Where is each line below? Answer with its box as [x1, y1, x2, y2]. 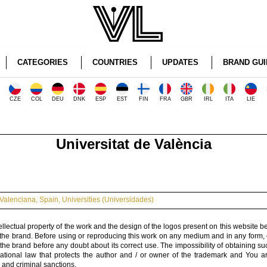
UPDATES [162, 58, 198, 67]
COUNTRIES [92, 58, 138, 67]
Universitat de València [55, 136, 212, 152]
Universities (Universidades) [62, 195, 154, 204]
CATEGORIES [17, 58, 68, 67]
